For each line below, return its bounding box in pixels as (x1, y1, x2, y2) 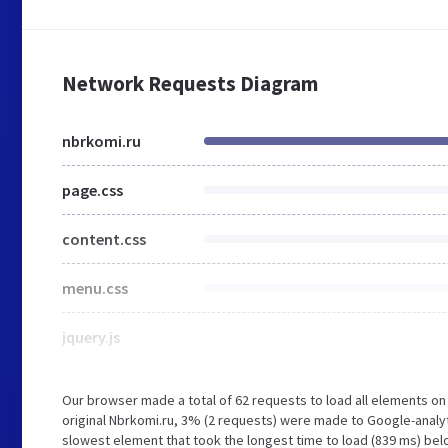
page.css (62, 180, 123, 200)
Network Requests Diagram (62, 70, 318, 97)
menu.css (62, 278, 128, 298)
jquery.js (62, 327, 120, 347)
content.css (62, 229, 146, 249)
